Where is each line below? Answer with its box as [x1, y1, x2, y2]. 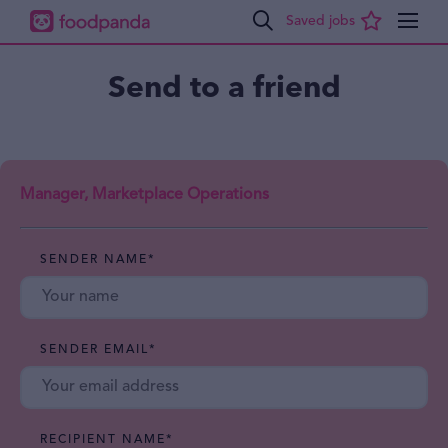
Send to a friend [107, 67, 341, 108]
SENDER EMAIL [40, 344, 149, 356]
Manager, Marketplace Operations [20, 187, 269, 203]
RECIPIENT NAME [40, 434, 166, 446]
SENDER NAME [40, 254, 148, 266]
